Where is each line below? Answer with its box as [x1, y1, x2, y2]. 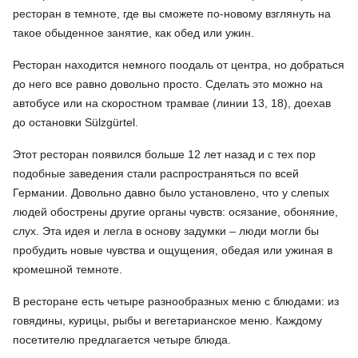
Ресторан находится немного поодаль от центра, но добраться [13, 58, 344, 72]
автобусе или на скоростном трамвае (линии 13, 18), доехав [13, 97, 331, 110]
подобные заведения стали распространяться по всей [13, 167, 299, 181]
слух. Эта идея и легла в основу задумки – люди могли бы [13, 225, 319, 238]
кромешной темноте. [13, 263, 122, 276]
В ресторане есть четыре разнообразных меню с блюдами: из [13, 295, 339, 308]
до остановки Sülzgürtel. [13, 116, 138, 129]
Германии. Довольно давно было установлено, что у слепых [13, 186, 329, 200]
